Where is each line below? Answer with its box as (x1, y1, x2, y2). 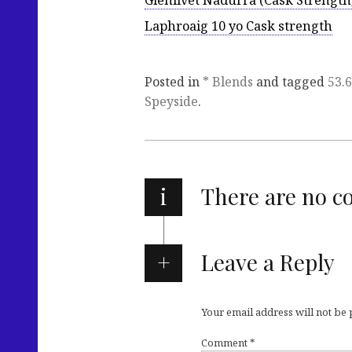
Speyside (145, 93, 198, 111)
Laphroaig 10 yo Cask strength (145, 17, 332, 35)
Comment (201, 335, 250, 350)
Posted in (145, 73, 203, 91)
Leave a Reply (200, 247, 335, 277)
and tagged (253, 73, 328, 91)
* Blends (203, 73, 253, 91)
